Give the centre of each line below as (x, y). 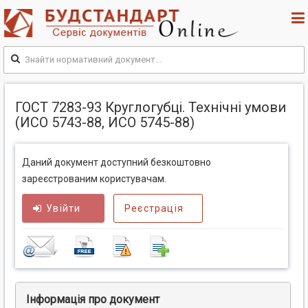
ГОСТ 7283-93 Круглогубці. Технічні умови (151, 108)
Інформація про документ (93, 300)
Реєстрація (154, 209)
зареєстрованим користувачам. (94, 179)
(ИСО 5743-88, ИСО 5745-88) (105, 123)
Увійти (64, 209)
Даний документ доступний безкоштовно (117, 163)
